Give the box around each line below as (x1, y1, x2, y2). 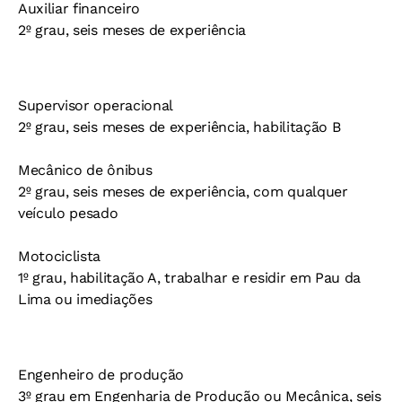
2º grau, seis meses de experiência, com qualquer (18, 183, 348, 200)
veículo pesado (18, 205, 118, 222)
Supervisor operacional (18, 97, 173, 114)
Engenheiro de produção (18, 366, 184, 383)
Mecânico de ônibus (18, 162, 153, 179)
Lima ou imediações (18, 291, 153, 308)
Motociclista (18, 248, 101, 265)
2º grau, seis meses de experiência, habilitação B (18, 118, 341, 135)
